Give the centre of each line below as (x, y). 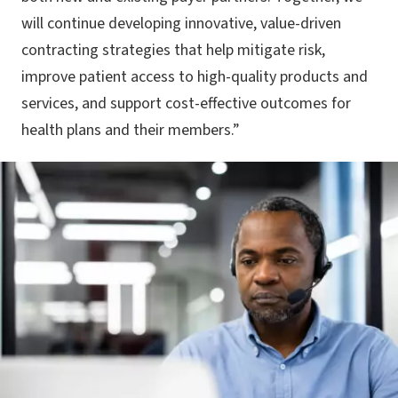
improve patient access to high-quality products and (195, 77)
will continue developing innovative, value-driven (181, 24)
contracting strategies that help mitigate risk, (173, 51)
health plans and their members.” (131, 131)
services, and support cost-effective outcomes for (186, 104)
